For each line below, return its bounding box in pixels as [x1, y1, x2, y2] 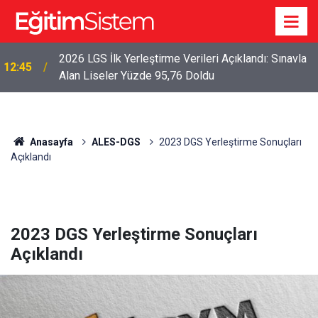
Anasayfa [27, 136, 73, 148]
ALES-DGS [91, 136, 141, 148]
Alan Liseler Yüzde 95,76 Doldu [59, 69, 214, 82]
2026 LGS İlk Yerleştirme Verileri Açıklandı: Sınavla [59, 52, 307, 65]
